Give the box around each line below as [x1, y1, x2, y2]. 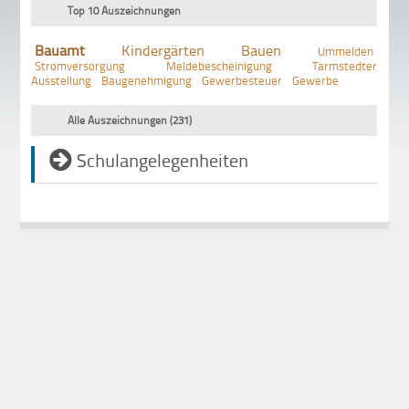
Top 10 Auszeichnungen [68, 3, 182, 19]
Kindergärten [121, 40, 205, 61]
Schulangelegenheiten [77, 147, 249, 173]
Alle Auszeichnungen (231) [68, 111, 193, 128]
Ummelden [318, 43, 374, 60]
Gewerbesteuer [202, 72, 283, 89]
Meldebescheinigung [165, 58, 272, 75]
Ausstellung [31, 72, 92, 89]
